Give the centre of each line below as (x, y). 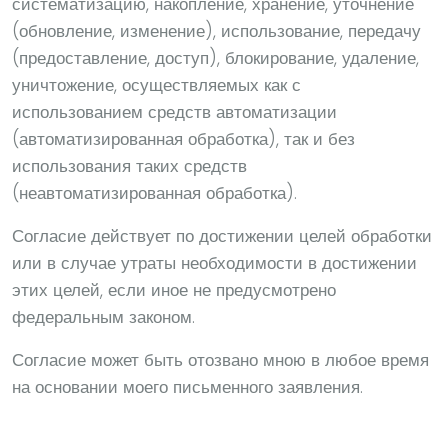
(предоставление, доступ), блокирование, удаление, (215, 58)
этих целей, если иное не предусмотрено (174, 290)
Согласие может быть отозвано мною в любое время (220, 360)
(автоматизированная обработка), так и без (183, 139)
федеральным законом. (103, 317)
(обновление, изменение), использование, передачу (216, 31)
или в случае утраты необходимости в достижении (214, 263)
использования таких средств (129, 166)
